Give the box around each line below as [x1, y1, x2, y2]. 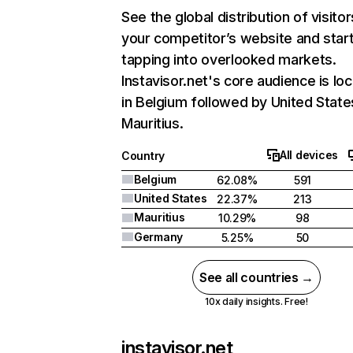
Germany [134, 230, 184, 243]
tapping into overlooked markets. [121, 51, 336, 68]
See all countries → [199, 269, 314, 285]
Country [121, 149, 165, 162]
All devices [280, 148, 338, 162]
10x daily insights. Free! [204, 295, 308, 307]
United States [134, 191, 207, 205]
